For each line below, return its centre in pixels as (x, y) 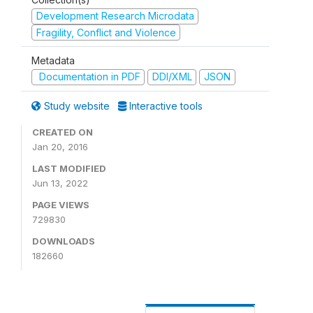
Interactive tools (165, 105)
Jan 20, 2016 (60, 146)
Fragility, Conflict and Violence (106, 32)
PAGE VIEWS (61, 204)
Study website (77, 105)
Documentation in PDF (88, 77)
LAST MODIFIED (69, 168)
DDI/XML (172, 77)
